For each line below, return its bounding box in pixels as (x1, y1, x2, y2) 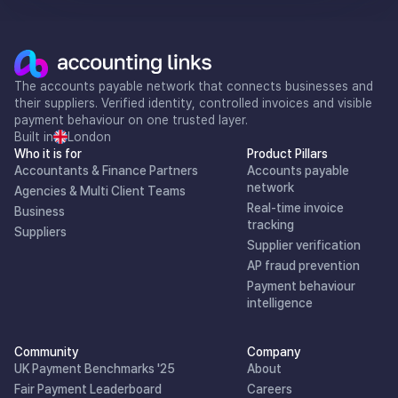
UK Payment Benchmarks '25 (14, 361, 175, 376)
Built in (14, 129, 53, 144)
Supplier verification (247, 237, 362, 252)
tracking (247, 217, 295, 232)
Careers (247, 381, 293, 396)
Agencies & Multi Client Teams (14, 183, 186, 198)
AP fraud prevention (247, 258, 361, 273)
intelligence (247, 295, 314, 310)
